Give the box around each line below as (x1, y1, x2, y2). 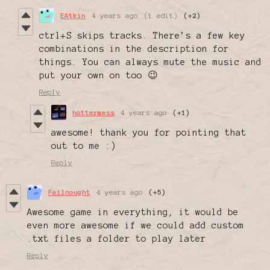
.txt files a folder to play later (27, 233, 206, 243)
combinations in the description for (39, 43, 229, 54)
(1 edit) (144, 11, 178, 19)
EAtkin (60, 11, 86, 19)
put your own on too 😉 (39, 70, 158, 80)
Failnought (48, 187, 90, 196)
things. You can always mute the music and (39, 57, 262, 67)
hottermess (72, 108, 115, 116)
